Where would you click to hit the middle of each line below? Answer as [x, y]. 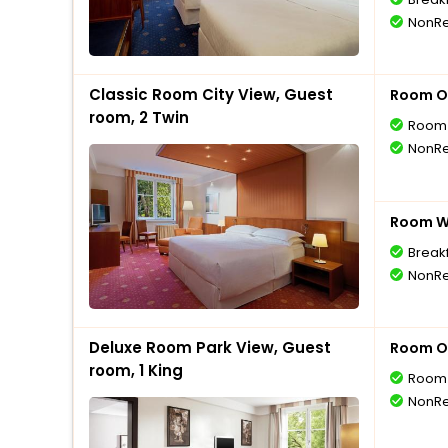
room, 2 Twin [139, 117]
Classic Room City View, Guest [211, 94]
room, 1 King [136, 370]
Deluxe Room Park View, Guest [210, 347]
